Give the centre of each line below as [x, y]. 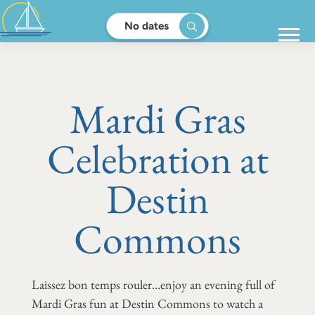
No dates [147, 26]
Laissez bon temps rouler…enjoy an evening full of [153, 284]
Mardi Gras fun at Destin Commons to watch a [147, 303]
